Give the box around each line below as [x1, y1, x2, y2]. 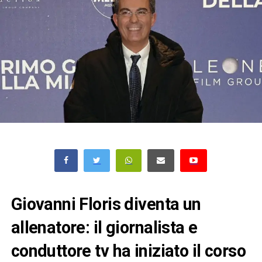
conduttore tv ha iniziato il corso [11, 240, 246, 261]
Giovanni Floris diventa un [11, 194, 201, 214]
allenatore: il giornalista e [11, 217, 198, 237]
